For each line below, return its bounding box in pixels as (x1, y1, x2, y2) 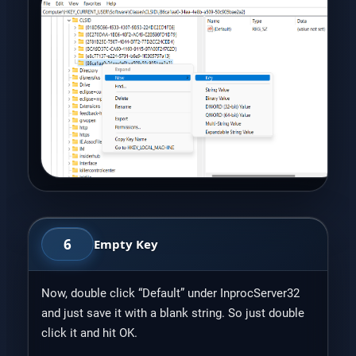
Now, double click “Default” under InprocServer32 (41, 286, 300, 301)
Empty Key (93, 235, 158, 252)
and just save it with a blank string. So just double (41, 306, 304, 321)
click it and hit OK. (41, 326, 137, 341)
